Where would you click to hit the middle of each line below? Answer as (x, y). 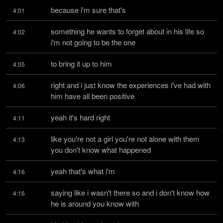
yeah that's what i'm (83, 171)
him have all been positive (93, 96)
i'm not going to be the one (93, 42)
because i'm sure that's (88, 10)
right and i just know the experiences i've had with (131, 85)
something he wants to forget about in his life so (127, 31)
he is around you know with (95, 203)
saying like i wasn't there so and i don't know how (130, 192)
